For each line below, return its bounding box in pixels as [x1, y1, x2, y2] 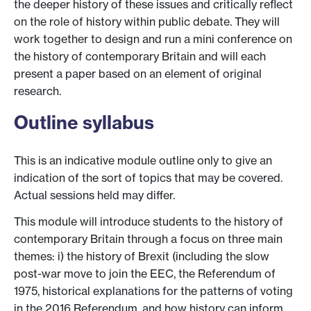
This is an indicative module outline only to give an [14, 153, 272, 167]
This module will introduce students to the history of [14, 214, 283, 228]
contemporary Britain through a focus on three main [14, 231, 283, 246]
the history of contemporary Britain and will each [14, 49, 266, 63]
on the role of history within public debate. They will [14, 14, 280, 28]
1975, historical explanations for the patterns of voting [14, 283, 293, 298]
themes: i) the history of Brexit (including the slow [14, 249, 269, 263]
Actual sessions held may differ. [14, 187, 175, 202]
